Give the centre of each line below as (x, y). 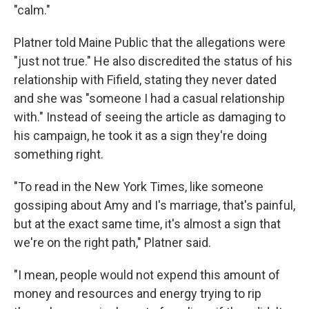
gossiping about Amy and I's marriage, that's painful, (154, 205)
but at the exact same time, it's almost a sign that (147, 224)
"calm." (32, 10)
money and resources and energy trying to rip (138, 293)
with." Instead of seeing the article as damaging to (150, 117)
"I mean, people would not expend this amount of (147, 275)
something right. (59, 154)
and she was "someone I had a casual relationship (149, 98)
